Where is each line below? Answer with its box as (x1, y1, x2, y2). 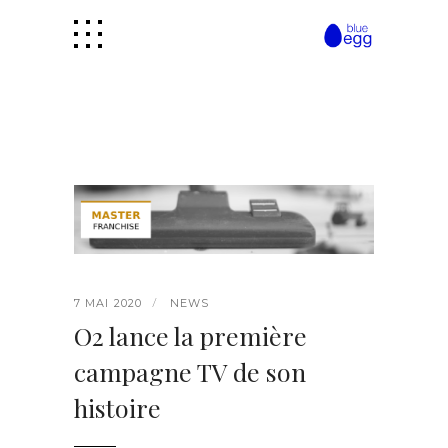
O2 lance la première (74, 319, 307, 353)
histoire (74, 391, 161, 425)
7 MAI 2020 (74, 296, 142, 311)
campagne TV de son (74, 355, 306, 389)
